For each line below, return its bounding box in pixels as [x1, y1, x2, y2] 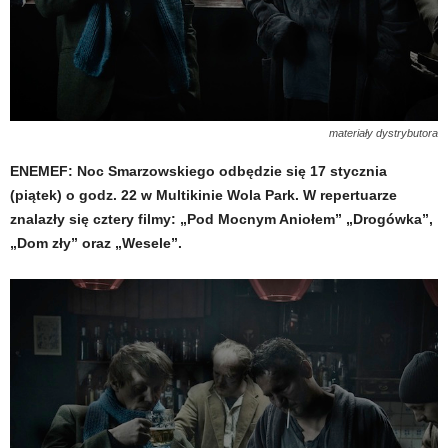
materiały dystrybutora [329, 127, 438, 139]
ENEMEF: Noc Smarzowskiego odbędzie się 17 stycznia [10, 163, 387, 179]
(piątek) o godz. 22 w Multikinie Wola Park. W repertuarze [10, 187, 397, 203]
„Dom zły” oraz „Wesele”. [10, 235, 182, 251]
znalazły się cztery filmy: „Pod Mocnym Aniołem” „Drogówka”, [10, 211, 433, 227]
